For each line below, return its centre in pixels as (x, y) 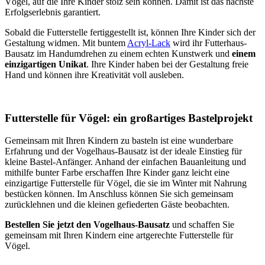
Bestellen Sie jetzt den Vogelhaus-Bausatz (87, 225)
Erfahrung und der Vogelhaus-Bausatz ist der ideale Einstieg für (123, 151)
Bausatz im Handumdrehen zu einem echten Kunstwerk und (117, 53)
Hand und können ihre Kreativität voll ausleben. (94, 75)
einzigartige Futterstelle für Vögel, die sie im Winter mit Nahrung (126, 183)
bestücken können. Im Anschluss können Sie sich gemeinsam (119, 194)
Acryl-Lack (149, 43)
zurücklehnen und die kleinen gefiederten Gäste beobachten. (117, 205)
